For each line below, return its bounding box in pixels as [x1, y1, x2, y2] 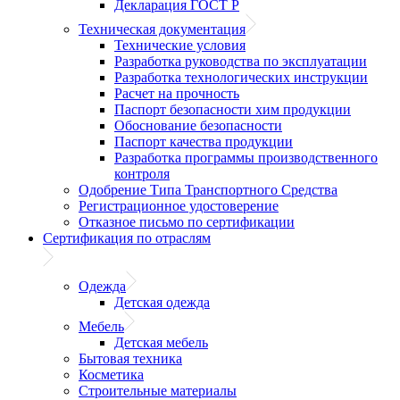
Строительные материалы [79, 383, 237, 398]
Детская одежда [114, 295, 210, 310]
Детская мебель [114, 335, 208, 350]
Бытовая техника [79, 351, 182, 366]
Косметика [79, 367, 144, 382]
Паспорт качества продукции [114, 134, 293, 149]
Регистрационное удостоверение [79, 198, 279, 213]
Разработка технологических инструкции [114, 70, 368, 85]
